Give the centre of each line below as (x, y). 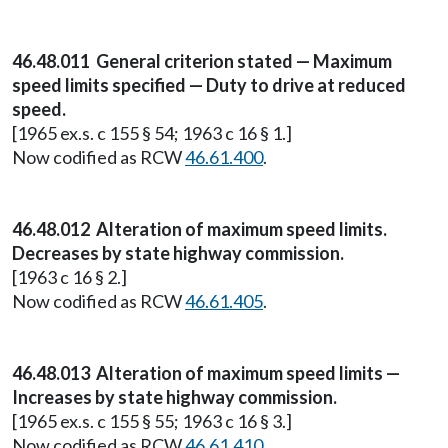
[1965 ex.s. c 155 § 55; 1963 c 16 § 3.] (152, 421)
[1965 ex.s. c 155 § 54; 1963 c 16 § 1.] (152, 133)
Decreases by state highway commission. (178, 253)
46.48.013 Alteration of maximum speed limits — (206, 373)
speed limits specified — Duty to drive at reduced (209, 85)
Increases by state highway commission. (174, 397)
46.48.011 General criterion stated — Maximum (202, 61)
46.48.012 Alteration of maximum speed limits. (199, 229)
